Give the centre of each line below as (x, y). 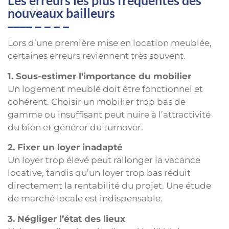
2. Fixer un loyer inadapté (65, 147)
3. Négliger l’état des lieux (66, 219)
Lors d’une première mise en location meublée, (110, 43)
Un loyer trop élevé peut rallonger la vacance (104, 160)
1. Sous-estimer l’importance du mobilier (99, 76)
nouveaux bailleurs (61, 13)
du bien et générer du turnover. (75, 127)
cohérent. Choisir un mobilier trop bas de (97, 101)
